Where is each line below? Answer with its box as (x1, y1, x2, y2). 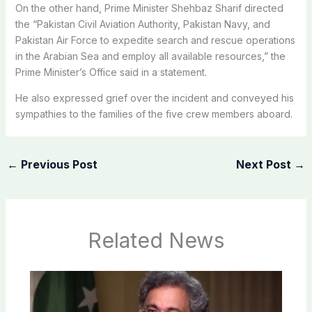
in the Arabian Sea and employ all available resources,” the (15, 49, 286, 62)
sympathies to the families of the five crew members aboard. (15, 107, 292, 120)
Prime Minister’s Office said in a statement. (15, 65, 207, 78)
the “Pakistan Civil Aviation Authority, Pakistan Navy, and (15, 17, 270, 30)
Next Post (236, 157, 295, 171)
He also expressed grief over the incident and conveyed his (15, 91, 294, 104)
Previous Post (17, 157, 97, 171)
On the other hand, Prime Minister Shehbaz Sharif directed (15, 1, 283, 14)
